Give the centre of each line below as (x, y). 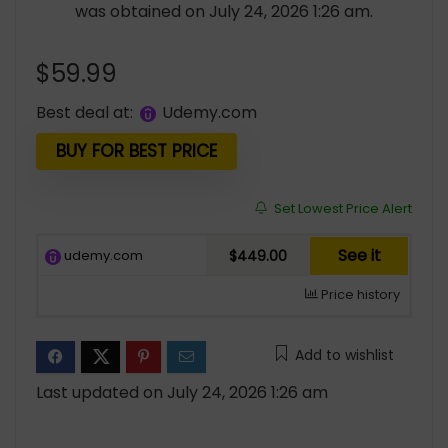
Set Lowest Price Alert (341, 209)
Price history (359, 295)
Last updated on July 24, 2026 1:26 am (182, 393)
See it (359, 256)
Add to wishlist (344, 355)
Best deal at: (84, 113)
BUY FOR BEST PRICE (136, 151)
